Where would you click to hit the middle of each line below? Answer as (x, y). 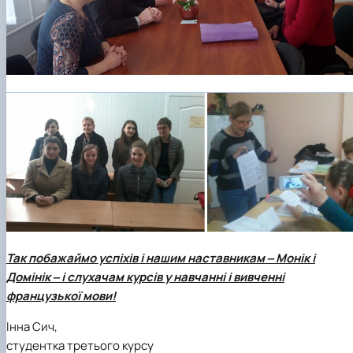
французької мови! (61, 296)
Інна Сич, (32, 327)
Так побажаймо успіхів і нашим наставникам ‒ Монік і (161, 258)
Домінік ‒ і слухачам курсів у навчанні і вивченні (145, 277)
